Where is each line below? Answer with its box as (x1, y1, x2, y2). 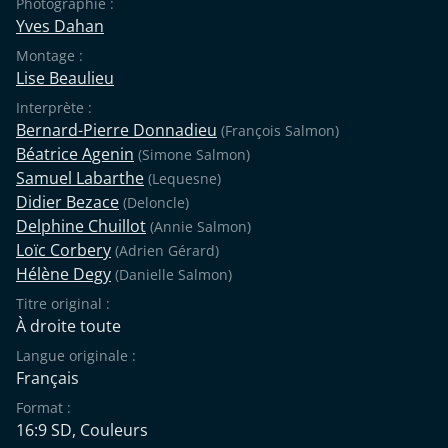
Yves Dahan (16, 14, 104, 37)
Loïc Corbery (16, 238, 111, 261)
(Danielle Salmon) (111, 264, 232, 284)
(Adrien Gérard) (111, 240, 219, 260)
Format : (16, 397, 71, 417)
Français (16, 366, 79, 389)
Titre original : (16, 293, 110, 313)
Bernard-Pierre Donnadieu (16, 118, 217, 141)
